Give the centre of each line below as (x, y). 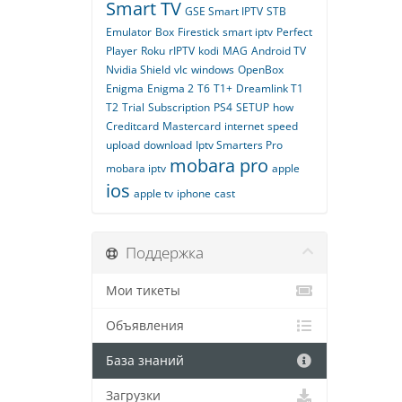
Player (122, 51)
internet (244, 126)
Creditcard (132, 126)
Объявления (145, 326)
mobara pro (219, 166)
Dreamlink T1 (270, 88)
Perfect (294, 32)
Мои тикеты (143, 291)
